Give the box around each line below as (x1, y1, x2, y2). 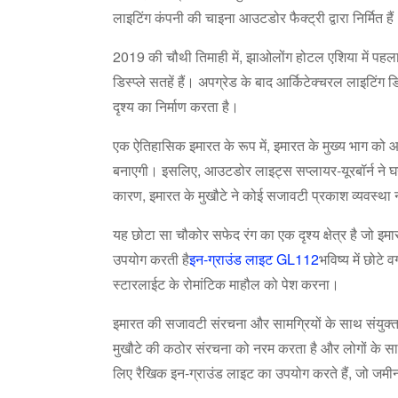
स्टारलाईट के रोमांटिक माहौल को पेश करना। (113, 274, 339, 295)
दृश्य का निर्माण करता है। (113, 96, 239, 117)
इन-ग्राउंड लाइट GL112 (189, 249, 319, 270)
